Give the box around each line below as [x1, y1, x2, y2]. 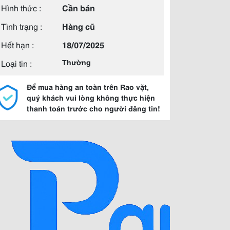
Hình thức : [1, 2, 41, 13]
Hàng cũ [62, 20, 95, 32]
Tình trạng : [1, 20, 42, 32]
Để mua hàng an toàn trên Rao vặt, [27, 82, 149, 92]
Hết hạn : [1, 39, 34, 50]
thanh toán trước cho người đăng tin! [27, 103, 160, 113]
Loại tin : [1, 57, 32, 69]
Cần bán [62, 2, 95, 13]
